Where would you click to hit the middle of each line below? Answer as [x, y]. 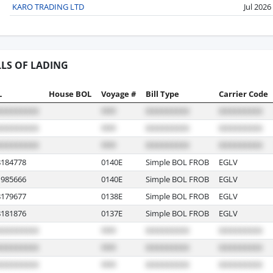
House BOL [70, 94]
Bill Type [162, 94]
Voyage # [119, 94]
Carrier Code [243, 94]
